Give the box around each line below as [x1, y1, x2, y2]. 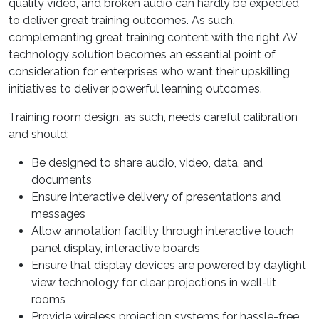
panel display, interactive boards [31, 241, 200, 255]
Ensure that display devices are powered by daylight [31, 258, 306, 272]
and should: [9, 127, 69, 141]
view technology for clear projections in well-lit [31, 276, 276, 289]
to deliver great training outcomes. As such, [9, 14, 235, 27]
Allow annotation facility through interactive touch [31, 224, 294, 238]
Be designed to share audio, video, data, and [31, 156, 263, 169]
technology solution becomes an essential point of [9, 48, 276, 61]
